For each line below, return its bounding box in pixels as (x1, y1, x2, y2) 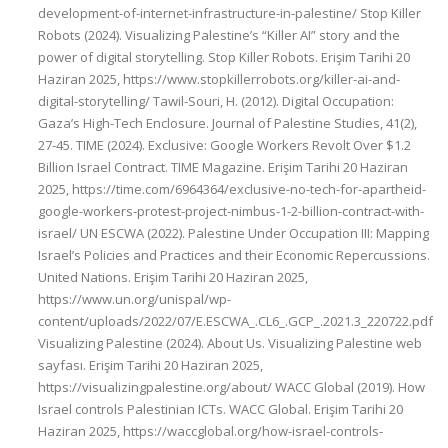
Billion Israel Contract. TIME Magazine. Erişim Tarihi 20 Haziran (38, 158, 408, 176)
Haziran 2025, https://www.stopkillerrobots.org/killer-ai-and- (38, 70, 400, 88)
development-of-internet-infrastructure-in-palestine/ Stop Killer (38, 4, 421, 22)
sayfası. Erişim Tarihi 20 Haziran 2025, (38, 356, 263, 374)
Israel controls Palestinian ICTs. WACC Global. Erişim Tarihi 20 (38, 400, 403, 418)
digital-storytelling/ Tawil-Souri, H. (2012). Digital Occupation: (38, 92, 394, 110)
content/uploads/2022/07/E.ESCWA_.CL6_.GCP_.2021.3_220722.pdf (38, 312, 433, 330)
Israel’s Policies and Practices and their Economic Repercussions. (38, 246, 430, 264)
